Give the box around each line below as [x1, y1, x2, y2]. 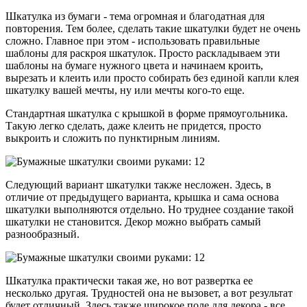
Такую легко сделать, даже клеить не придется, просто [5, 119, 261, 132]
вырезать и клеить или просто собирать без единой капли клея [5, 71, 299, 84]
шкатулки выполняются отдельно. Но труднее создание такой [5, 203, 294, 215]
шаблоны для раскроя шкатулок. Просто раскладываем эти [5, 47, 280, 59]
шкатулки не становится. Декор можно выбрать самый [5, 215, 261, 228]
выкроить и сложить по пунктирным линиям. [5, 132, 223, 144]
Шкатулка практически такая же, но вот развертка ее [5, 274, 253, 286]
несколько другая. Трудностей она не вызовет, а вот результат [5, 286, 293, 299]
